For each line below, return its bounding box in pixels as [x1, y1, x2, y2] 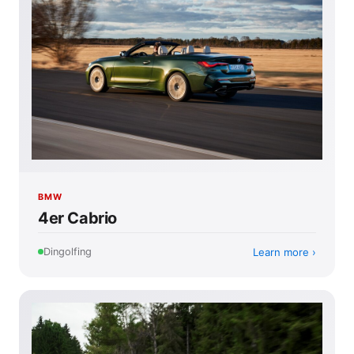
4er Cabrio [38, 208, 117, 228]
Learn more [253, 245, 309, 258]
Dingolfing [43, 246, 92, 258]
